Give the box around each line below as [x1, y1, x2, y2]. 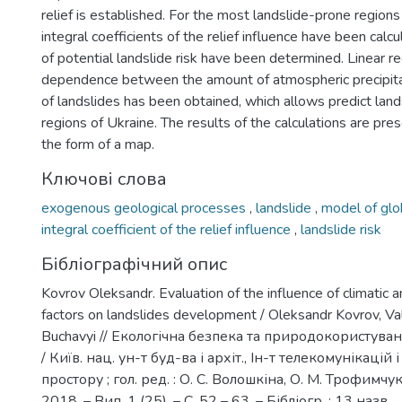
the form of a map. [41, 135, 154, 154]
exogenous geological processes [41, 198, 249, 218]
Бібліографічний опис [41, 252, 227, 276]
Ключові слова [41, 167, 167, 191]
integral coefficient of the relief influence [41, 220, 294, 240]
